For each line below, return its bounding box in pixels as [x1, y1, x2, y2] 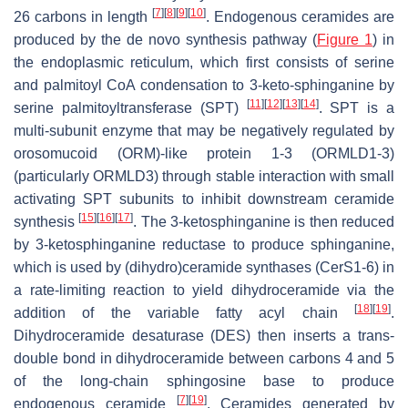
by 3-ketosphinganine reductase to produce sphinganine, [14, 236, 394, 252]
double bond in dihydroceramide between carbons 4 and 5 [14, 350, 394, 366]
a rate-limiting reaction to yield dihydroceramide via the [14, 281, 394, 298]
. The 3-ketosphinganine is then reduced [133, 213, 395, 229]
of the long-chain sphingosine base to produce [14, 372, 394, 389]
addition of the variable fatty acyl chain [14, 304, 354, 321]
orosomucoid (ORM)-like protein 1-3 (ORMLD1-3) [14, 145, 394, 161]
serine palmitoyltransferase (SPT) [14, 99, 247, 116]
